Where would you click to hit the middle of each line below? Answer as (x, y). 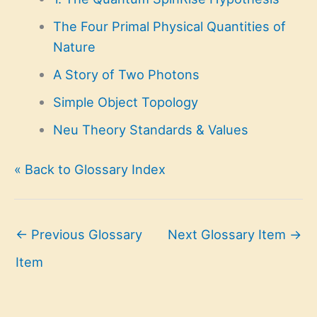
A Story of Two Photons (126, 74)
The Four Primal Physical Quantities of (169, 26)
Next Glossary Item (229, 234)
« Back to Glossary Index (90, 169)
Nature (74, 46)
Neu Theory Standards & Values (150, 129)
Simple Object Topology (125, 102)
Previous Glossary (85, 234)
